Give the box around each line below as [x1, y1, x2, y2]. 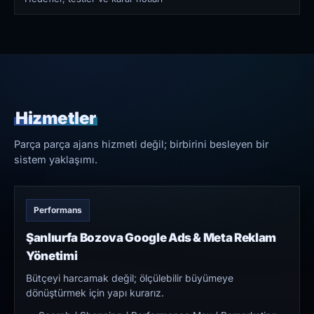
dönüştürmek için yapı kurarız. [26, 287, 164, 299]
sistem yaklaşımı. [14, 153, 97, 166]
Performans [34, 205, 82, 216]
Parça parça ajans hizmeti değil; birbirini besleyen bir [14, 138, 268, 151]
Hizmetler [15, 108, 96, 129]
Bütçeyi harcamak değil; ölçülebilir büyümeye [26, 272, 233, 285]
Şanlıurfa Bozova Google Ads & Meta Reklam [26, 231, 277, 245]
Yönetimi [26, 249, 78, 264]
